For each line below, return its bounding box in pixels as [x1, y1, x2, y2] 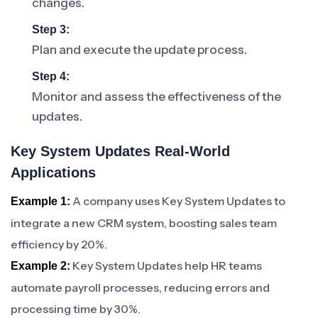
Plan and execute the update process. [32, 43, 247, 57]
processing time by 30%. [11, 302, 141, 316]
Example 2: [11, 260, 70, 272]
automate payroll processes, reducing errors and [11, 280, 270, 295]
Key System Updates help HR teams [70, 258, 262, 273]
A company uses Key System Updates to [70, 194, 285, 208]
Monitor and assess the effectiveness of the [32, 89, 281, 104]
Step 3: [32, 23, 70, 35]
